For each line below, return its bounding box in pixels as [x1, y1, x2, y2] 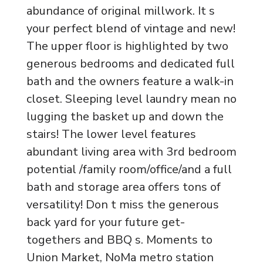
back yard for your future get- [26, 214, 185, 230]
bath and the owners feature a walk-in [26, 73, 234, 89]
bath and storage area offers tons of [26, 179, 221, 195]
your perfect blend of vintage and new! [26, 21, 235, 36]
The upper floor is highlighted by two [26, 38, 228, 54]
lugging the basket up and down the [26, 109, 224, 124]
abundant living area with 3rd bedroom [26, 144, 237, 160]
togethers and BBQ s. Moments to [26, 232, 213, 248]
